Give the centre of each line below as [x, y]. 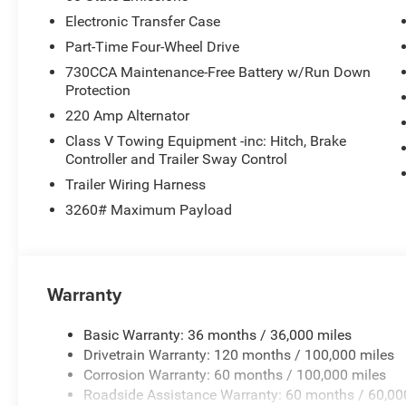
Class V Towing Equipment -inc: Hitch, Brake [206, 141]
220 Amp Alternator [128, 116]
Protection [98, 91]
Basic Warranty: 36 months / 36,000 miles [218, 335]
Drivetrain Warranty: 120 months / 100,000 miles [239, 355]
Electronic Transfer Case [143, 22]
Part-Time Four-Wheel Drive [153, 47]
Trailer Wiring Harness [136, 185]
